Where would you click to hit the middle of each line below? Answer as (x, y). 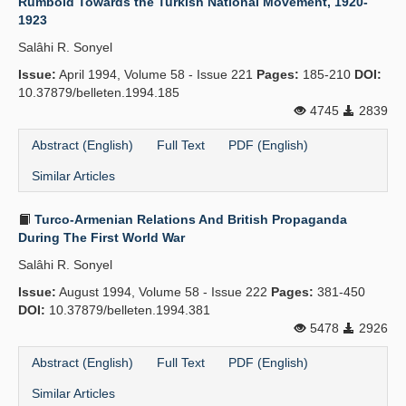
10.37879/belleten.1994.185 (99, 92)
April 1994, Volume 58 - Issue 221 (156, 74)
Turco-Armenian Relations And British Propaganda (189, 219)
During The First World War (101, 237)
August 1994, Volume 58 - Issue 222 (164, 292)
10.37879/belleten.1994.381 (128, 310)
